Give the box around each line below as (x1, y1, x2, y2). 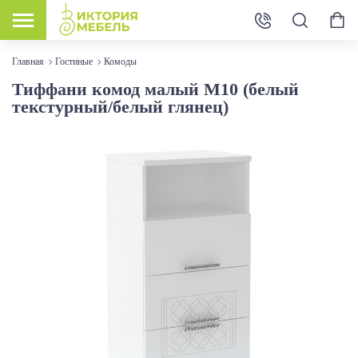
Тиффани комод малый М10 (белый (12, 78, 299, 99)
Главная (12, 55, 44, 67)
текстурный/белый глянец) (12, 96, 229, 117)
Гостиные (55, 55, 93, 67)
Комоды (104, 55, 137, 67)
